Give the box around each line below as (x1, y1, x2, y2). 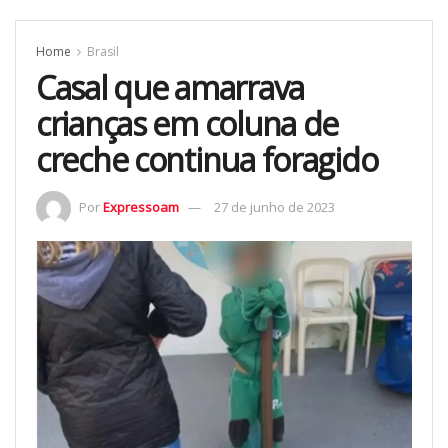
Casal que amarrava (36, 66, 304, 110)
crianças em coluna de (36, 102, 339, 146)
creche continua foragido (36, 138, 378, 182)
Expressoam (103, 198, 179, 217)
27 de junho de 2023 (214, 198, 335, 217)
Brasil (87, 43, 119, 61)
